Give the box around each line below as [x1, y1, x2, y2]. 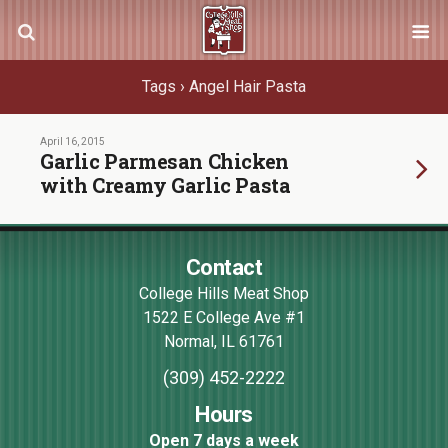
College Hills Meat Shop [139, 284, 309, 303]
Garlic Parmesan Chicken [40, 148, 289, 174]
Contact [185, 255, 263, 280]
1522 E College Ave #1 [143, 308, 305, 327]
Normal [164, 332, 214, 351]
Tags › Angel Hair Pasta [142, 77, 306, 96]
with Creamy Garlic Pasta [40, 172, 291, 198]
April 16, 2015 [40, 136, 105, 147]
